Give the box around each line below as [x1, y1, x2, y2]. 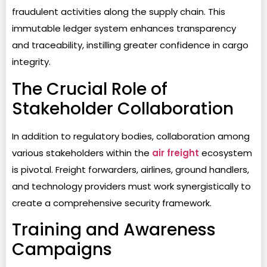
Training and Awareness [12, 218, 216, 242]
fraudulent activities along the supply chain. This [12, 5, 225, 18]
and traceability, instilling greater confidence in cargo [12, 39, 249, 52]
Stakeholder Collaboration [12, 97, 234, 120]
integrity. [12, 55, 51, 69]
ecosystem [199, 146, 252, 159]
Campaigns [12, 238, 112, 262]
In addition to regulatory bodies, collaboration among [12, 129, 250, 142]
